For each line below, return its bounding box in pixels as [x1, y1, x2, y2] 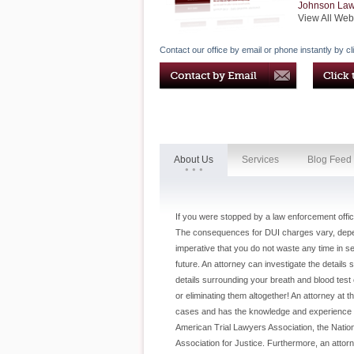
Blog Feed [307, 154, 352, 165]
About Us [174, 154, 213, 165]
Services [242, 154, 279, 165]
